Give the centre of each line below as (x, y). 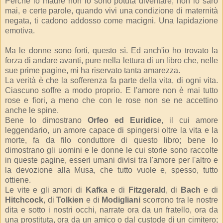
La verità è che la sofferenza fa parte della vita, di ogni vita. (111, 80)
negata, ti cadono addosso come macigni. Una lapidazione (111, 20)
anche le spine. (32, 110)
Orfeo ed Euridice (124, 120)
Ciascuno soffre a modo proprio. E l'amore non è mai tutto (111, 90)
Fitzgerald (147, 190)
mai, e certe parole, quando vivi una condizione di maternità (111, 10)
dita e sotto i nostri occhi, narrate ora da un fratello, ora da (111, 210)
